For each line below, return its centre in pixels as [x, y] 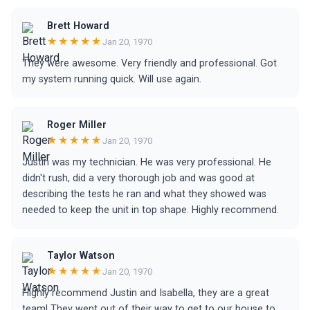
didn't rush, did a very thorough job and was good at [138, 178]
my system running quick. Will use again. [112, 79]
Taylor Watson [81, 256]
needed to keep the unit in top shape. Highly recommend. [151, 210]
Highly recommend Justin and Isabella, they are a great [146, 293]
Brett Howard [78, 26]
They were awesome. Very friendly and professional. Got [149, 63]
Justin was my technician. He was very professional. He [147, 162]
